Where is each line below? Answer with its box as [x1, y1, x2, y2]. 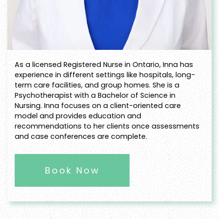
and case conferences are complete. [15, 131, 147, 142]
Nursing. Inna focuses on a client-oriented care [15, 101, 181, 111]
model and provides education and [15, 111, 141, 121]
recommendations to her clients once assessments [15, 121, 199, 131]
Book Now [44, 164, 100, 177]
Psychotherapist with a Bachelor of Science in [15, 90, 175, 101]
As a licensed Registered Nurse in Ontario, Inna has [15, 60, 193, 70]
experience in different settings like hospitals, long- [15, 70, 195, 80]
